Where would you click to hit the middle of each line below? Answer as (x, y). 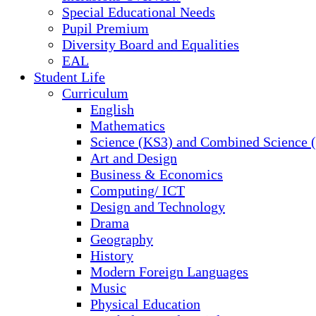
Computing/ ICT (138, 190)
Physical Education (145, 304)
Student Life (69, 77)
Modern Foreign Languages (169, 272)
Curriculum (95, 93)
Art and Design (134, 158)
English (112, 109)
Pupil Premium (105, 28)
